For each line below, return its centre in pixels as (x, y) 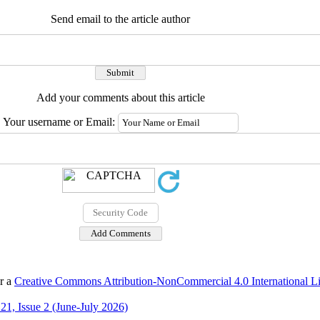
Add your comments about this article (120, 97)
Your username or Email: (60, 122)
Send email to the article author (120, 19)
